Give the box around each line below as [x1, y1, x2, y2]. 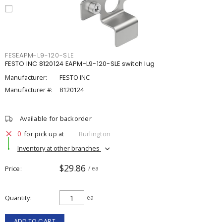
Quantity [5, 193, 30, 202]
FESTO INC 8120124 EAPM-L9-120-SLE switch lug [5, 59, 155, 68]
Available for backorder [20, 114, 92, 123]
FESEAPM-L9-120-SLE [5, 51, 74, 59]
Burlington [78, 129, 111, 138]
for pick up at [24, 129, 64, 138]
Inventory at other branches [17, 143, 101, 153]
